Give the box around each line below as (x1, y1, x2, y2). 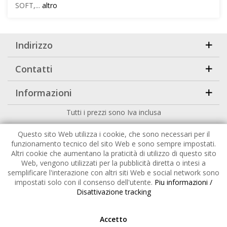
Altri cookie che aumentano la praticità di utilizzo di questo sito (11, 148, 216, 158)
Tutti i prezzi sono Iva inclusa (66, 107, 161, 117)
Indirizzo (15, 39, 53, 51)
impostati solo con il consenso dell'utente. (15, 177, 155, 187)
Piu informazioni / (155, 177, 212, 187)
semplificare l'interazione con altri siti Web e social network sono (8, 168, 219, 177)
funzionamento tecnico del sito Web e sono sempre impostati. (11, 139, 216, 148)
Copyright (17, 123, 51, 132)
